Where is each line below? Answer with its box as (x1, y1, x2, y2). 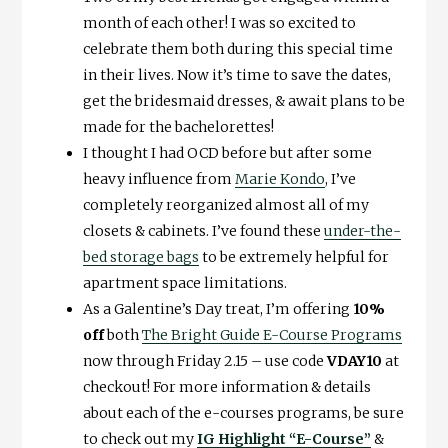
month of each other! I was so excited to (82, 13, 356, 32)
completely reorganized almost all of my (82, 195, 369, 214)
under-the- (323, 221, 401, 240)
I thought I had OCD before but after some (82, 143, 372, 162)
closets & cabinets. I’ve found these (82, 221, 324, 240)
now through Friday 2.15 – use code (82, 351, 327, 370)
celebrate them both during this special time (82, 39, 393, 58)
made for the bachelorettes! (82, 117, 274, 136)
